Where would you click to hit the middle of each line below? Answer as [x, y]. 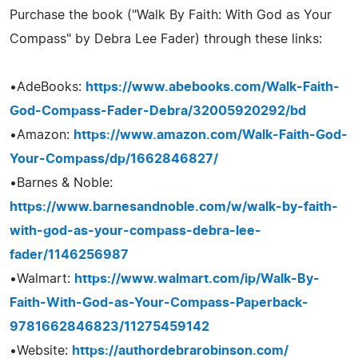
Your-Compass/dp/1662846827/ [114, 159]
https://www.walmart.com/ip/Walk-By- [197, 278]
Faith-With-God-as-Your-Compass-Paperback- [159, 302]
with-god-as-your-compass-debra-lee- [135, 231]
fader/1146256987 [69, 255]
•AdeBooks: [48, 87]
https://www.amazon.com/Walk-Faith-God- [211, 135]
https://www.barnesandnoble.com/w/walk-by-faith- [174, 207]
